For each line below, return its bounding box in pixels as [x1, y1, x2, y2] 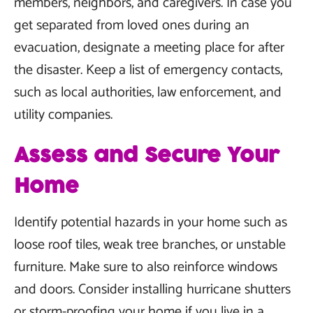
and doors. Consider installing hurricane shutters [14, 278, 291, 301]
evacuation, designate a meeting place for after [14, 36, 284, 59]
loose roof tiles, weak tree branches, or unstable [14, 233, 286, 256]
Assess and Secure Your [14, 141, 279, 170]
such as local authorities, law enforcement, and [14, 81, 282, 104]
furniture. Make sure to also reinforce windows [14, 256, 277, 279]
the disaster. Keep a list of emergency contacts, [14, 59, 282, 82]
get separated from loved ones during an [14, 14, 249, 37]
